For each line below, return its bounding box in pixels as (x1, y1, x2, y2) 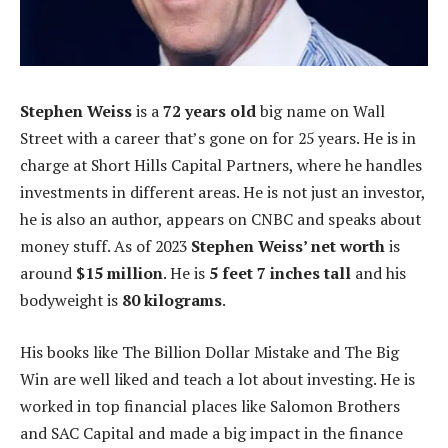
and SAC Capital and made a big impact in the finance (20, 421, 403, 444)
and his (351, 262, 406, 285)
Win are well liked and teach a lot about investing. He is (20, 367, 415, 390)
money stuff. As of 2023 (20, 235, 191, 258)
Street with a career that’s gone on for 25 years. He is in (20, 127, 416, 150)
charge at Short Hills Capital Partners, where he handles (20, 154, 422, 177)
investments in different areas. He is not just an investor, (20, 181, 425, 204)
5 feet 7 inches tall (209, 262, 351, 285)
